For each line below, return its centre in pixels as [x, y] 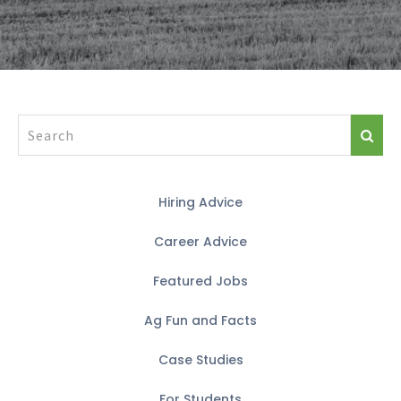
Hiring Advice [200, 202]
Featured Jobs [200, 281]
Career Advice [200, 242]
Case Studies [200, 360]
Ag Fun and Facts [200, 320]
